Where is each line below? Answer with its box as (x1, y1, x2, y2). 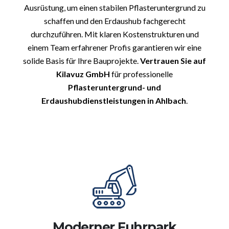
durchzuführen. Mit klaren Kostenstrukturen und (30, 29, 199, 39)
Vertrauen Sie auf (140, 56, 206, 66)
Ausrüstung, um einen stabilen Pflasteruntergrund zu (24, 3, 205, 13)
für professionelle (110, 69, 173, 79)
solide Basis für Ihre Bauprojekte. (23, 56, 140, 66)
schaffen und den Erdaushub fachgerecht (43, 16, 186, 26)
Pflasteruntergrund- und (68, 82, 161, 93)
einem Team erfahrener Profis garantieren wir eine (28, 42, 201, 53)
